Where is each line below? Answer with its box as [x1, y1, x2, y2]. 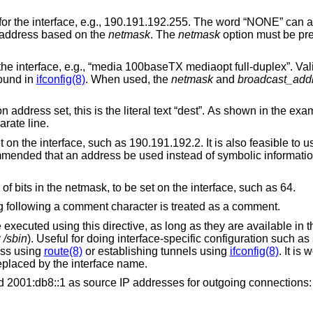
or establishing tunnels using [82, 245, 230, 257]
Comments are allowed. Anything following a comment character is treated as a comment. [222, 201, 280, 213]
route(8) [43, 245, 82, 257]
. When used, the [85, 73, 171, 85]
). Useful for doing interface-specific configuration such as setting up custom [27, 232, 87, 245]
